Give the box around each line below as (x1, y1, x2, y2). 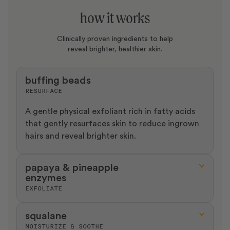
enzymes (25, 171, 66, 184)
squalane (25, 209, 67, 222)
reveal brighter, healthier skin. (68, 45, 162, 53)
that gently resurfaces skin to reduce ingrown (25, 119, 199, 128)
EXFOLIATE (25, 183, 62, 194)
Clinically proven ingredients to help (57, 34, 173, 43)
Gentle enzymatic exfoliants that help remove (25, 204, 200, 214)
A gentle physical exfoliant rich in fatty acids (25, 106, 195, 116)
